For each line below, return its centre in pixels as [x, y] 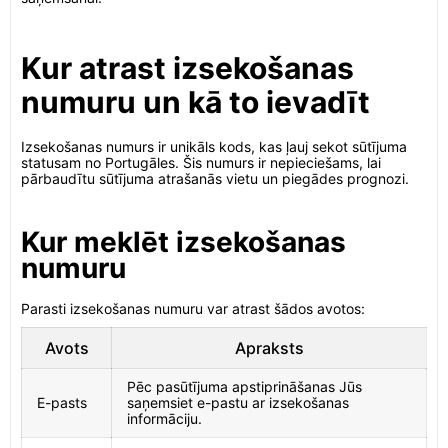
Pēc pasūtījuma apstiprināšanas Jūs [244, 386]
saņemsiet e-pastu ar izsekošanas [238, 402]
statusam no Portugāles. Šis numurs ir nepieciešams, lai [201, 162]
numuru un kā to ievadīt [195, 102]
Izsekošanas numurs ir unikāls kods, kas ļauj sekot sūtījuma [214, 146]
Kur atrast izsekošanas [187, 68]
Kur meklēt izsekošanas [183, 242]
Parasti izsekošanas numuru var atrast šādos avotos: [193, 308]
